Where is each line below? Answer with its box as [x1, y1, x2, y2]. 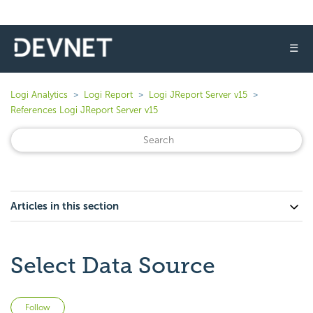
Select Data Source [10, 252, 215, 279]
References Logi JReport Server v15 [10, 105, 158, 115]
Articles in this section [10, 200, 119, 212]
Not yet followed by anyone [65, 298, 196, 312]
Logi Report [84, 89, 133, 100]
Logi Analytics [10, 89, 68, 100]
